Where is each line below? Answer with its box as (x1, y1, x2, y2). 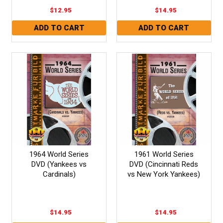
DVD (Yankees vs (31, 159, 87, 169)
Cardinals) (42, 169, 76, 179)
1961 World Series (134, 149, 194, 159)
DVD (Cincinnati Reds (129, 159, 199, 169)
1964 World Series (29, 149, 89, 159)
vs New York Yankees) (127, 169, 201, 179)
